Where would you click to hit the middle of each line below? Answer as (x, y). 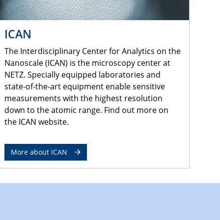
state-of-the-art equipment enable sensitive (84, 86)
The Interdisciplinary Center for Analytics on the (92, 51)
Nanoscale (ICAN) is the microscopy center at (87, 63)
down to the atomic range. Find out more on (86, 110)
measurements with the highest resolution (83, 98)
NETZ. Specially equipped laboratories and (82, 74)
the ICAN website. (36, 122)
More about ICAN (39, 152)
